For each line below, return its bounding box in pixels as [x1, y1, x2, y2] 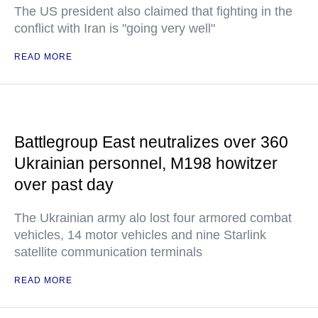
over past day [14, 175, 114, 194]
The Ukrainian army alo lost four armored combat [14, 211, 292, 225]
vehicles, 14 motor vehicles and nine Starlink [14, 228, 266, 242]
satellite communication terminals [14, 245, 202, 259]
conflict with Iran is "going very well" [14, 21, 215, 35]
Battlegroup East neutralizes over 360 [14, 133, 288, 151]
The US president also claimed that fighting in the [14, 4, 292, 18]
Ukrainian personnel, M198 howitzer [14, 154, 278, 172]
